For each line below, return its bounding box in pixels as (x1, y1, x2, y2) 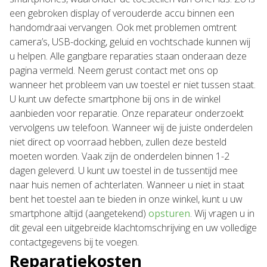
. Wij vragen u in (190, 207, 254, 220)
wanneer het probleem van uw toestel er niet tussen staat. (10, 78, 256, 91)
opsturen (148, 207, 190, 220)
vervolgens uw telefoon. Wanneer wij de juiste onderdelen (10, 121, 253, 134)
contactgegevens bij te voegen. (10, 235, 139, 249)
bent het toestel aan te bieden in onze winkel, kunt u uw (10, 193, 243, 206)
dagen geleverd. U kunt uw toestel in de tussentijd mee (10, 164, 238, 177)
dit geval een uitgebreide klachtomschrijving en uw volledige (10, 221, 257, 234)
